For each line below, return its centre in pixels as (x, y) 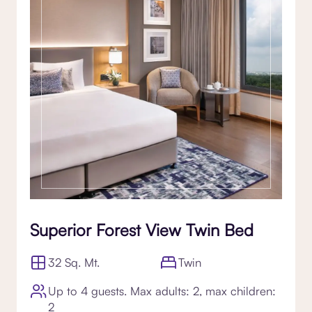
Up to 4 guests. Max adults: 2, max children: (162, 290)
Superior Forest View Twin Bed (142, 229)
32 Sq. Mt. (74, 262)
